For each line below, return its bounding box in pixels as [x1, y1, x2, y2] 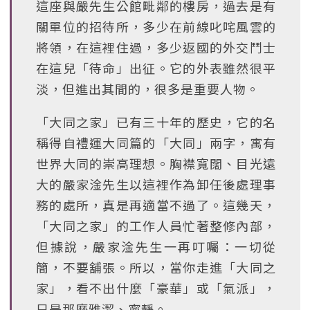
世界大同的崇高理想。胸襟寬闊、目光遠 [36, 154, 276, 172]
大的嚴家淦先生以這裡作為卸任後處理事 [36, 175, 276, 193]
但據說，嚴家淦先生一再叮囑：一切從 [36, 237, 276, 255]
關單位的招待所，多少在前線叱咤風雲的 [36, 17, 276, 35]
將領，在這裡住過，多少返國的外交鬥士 [36, 38, 276, 56]
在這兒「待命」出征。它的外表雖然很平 [36, 59, 276, 77]
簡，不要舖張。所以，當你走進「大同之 [36, 258, 276, 276]
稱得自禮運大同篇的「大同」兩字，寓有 [36, 134, 276, 152]
